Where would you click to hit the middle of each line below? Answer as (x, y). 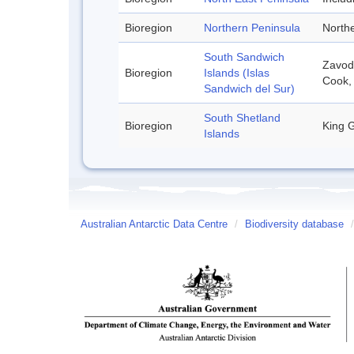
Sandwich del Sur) (249, 88)
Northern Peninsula (252, 27)
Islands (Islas (237, 72)
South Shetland (242, 117)
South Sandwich (244, 56)
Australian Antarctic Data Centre (154, 224)
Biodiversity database (294, 224)
